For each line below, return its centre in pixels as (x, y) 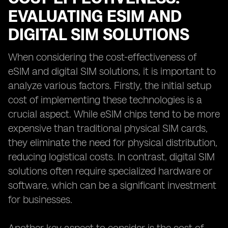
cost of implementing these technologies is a (105, 100)
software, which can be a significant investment (112, 185)
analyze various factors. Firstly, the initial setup (110, 85)
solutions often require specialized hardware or (110, 171)
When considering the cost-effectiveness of (102, 57)
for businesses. (40, 199)
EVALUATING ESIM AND (95, 16)
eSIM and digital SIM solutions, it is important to (112, 71)
